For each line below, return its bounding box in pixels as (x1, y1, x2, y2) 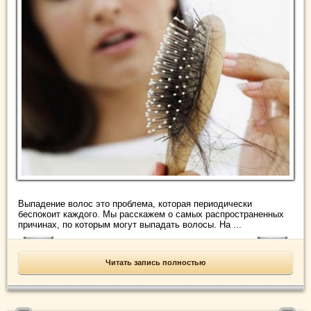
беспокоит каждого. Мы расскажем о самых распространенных (18, 209, 284, 220)
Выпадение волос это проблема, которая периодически (18, 199, 252, 210)
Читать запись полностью (106, 258, 205, 267)
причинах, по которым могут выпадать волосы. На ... (18, 219, 242, 230)
